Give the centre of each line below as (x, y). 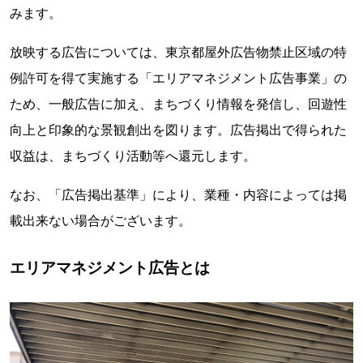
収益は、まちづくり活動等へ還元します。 (133, 156)
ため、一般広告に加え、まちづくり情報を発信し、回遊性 (178, 104)
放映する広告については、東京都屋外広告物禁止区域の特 (178, 52)
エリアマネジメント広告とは (110, 267)
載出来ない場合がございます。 (100, 220)
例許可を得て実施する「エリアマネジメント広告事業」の (178, 78)
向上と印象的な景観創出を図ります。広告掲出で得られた (178, 130)
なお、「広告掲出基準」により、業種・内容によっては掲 (178, 194)
